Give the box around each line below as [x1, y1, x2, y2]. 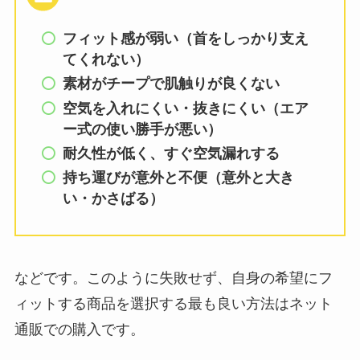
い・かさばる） [63, 190, 165, 207]
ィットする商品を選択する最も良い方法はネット [14, 295, 333, 312]
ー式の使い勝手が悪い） [63, 121, 223, 137]
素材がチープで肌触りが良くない [63, 76, 280, 92]
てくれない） [63, 51, 150, 67]
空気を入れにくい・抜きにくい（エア [63, 100, 309, 117]
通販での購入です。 [14, 321, 145, 337]
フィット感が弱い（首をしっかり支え [63, 30, 309, 47]
